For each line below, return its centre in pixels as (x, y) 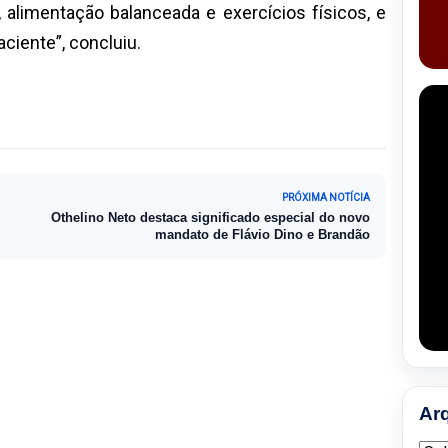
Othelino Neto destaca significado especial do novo (210, 217)
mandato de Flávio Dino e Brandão (262, 234)
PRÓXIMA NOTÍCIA (326, 197)
